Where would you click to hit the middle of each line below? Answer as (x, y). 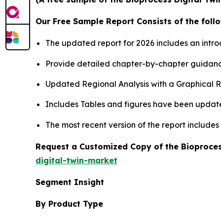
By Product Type (69, 203)
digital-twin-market (76, 160)
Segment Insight (70, 182)
